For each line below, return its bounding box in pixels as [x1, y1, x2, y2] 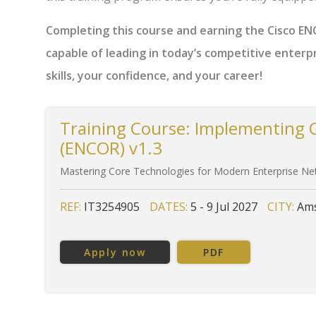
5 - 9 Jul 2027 [190, 199, 257, 214]
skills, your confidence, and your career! [46, 68, 262, 83]
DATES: [150, 199, 190, 214]
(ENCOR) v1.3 [60, 136, 162, 159]
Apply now [83, 245, 147, 259]
